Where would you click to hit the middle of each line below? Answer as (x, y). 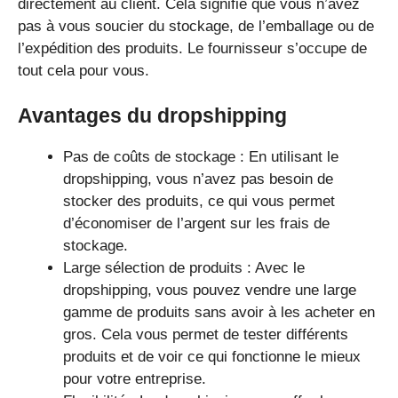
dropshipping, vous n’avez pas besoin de (198, 179)
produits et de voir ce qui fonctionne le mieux (212, 357)
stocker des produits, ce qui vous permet (199, 202)
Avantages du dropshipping (152, 116)
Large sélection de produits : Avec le (184, 268)
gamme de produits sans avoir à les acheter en (219, 313)
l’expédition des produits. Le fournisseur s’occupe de (192, 48)
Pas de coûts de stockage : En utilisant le (201, 157)
